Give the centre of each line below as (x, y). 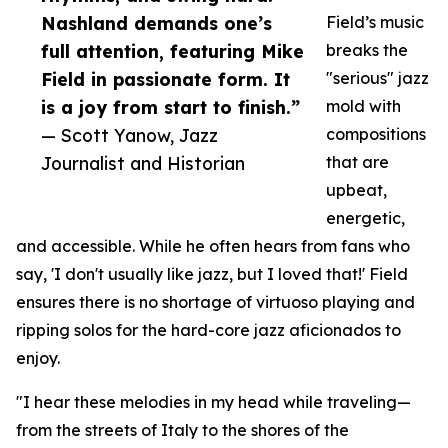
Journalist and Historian (143, 163)
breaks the (367, 50)
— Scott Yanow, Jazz (129, 135)
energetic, (365, 218)
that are (357, 162)
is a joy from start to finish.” (170, 107)
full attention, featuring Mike (172, 51)
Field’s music (375, 22)
